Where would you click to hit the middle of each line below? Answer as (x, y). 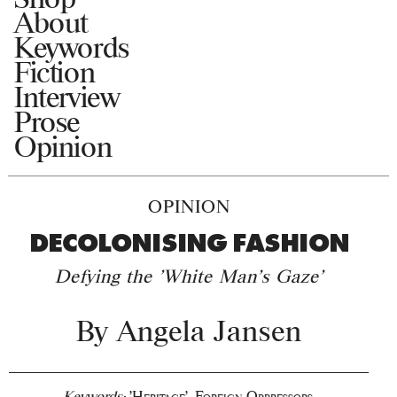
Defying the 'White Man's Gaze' (189, 276)
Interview (67, 96)
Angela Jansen (209, 331)
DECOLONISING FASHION (189, 243)
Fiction (55, 71)
